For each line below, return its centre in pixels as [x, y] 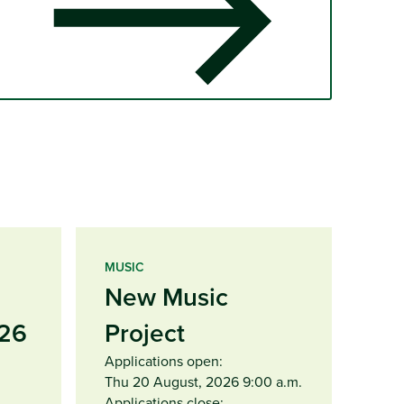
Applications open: [164, 360]
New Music [166, 296]
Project [145, 332]
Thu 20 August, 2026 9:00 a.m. [203, 381]
